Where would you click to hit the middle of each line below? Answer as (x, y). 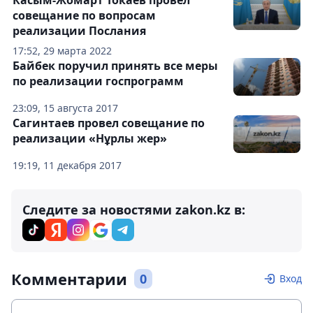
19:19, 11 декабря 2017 (67, 166)
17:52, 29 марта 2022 (62, 51)
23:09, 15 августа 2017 (65, 108)
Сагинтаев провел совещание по (109, 123)
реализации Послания (79, 31)
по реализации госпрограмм (98, 81)
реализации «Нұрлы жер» (90, 139)
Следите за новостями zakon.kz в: (134, 210)
